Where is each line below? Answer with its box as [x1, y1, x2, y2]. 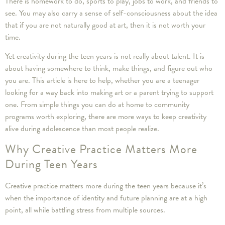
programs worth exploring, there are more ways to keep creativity [5, 110, 206, 123]
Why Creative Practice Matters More [5, 140, 197, 159]
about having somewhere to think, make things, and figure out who [5, 62, 212, 75]
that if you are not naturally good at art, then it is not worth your [5, 19, 205, 31]
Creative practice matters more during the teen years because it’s [5, 180, 206, 192]
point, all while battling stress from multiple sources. [5, 204, 165, 216]
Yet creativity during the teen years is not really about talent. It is [5, 50, 204, 63]
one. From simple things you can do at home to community [5, 98, 189, 111]
